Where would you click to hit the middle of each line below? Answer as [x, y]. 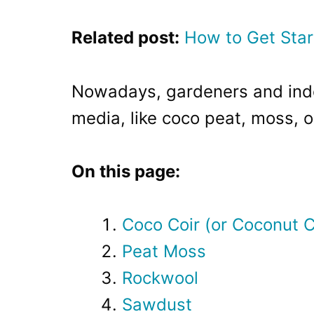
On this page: [126, 171]
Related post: [125, 38]
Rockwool [160, 278]
